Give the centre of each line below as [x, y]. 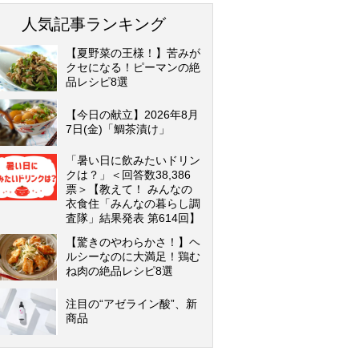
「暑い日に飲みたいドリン [133, 160]
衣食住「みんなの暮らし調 [133, 204]
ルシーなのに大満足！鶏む [133, 256]
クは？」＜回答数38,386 [128, 175]
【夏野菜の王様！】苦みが [133, 53]
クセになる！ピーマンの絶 [133, 67]
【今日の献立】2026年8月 [132, 115]
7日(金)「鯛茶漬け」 [118, 129]
